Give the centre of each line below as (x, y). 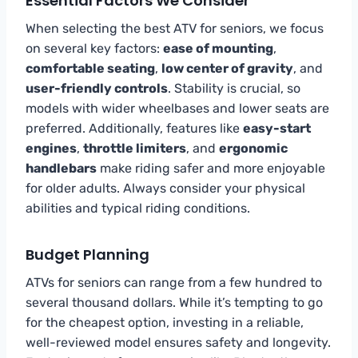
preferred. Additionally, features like (134, 128)
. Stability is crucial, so (234, 88)
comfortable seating (90, 68)
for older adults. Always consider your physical (165, 188)
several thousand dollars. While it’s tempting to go (174, 302)
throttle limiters (135, 148)
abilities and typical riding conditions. (138, 208)
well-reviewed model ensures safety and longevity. (178, 342)
